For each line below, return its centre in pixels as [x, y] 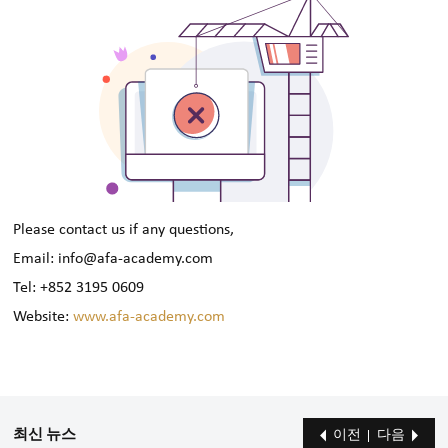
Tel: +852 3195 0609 [79, 288]
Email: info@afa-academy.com [113, 259]
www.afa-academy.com [149, 317]
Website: [43, 317]
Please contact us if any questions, [124, 230]
